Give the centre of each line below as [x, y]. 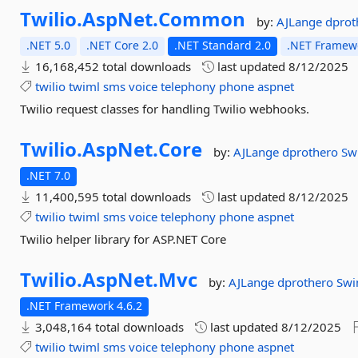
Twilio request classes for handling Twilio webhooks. [165, 109]
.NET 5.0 [49, 45]
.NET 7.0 [49, 175]
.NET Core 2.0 [123, 45]
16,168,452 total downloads [112, 66]
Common [202, 19]
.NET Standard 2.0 [223, 45]
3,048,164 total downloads [108, 327]
